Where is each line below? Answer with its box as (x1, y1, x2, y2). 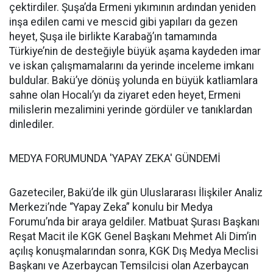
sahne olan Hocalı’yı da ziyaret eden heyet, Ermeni (9, 89, 241, 101)
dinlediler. (9, 118, 54, 130)
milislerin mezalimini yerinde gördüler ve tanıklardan (9, 104, 252, 116)
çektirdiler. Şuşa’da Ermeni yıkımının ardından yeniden (9, 1, 256, 13)
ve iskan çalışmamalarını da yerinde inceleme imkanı (9, 60, 254, 72)
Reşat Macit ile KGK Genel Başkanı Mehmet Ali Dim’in (9, 230, 257, 243)
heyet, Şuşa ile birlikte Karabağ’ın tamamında (9, 30, 217, 43)
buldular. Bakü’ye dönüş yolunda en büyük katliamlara (9, 74, 258, 87)
